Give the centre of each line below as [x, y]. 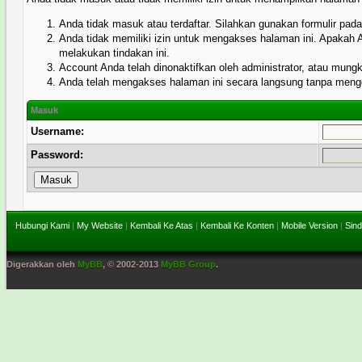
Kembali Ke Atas [162, 225]
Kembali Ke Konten [237, 225]
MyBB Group [188, 264]
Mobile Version [309, 225]
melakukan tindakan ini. [115, 53]
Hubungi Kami [42, 225]
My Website [100, 225]
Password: [57, 155]
